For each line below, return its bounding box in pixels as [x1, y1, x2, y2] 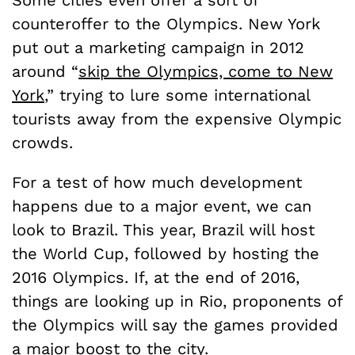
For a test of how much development [12, 172, 302, 192]
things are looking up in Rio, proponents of [12, 291, 342, 311]
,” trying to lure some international [44, 85, 310, 105]
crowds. [12, 132, 73, 152]
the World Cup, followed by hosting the [12, 243, 319, 263]
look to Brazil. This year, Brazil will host [12, 219, 315, 239]
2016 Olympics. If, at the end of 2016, [12, 267, 300, 287]
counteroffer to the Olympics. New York [12, 13, 320, 33]
